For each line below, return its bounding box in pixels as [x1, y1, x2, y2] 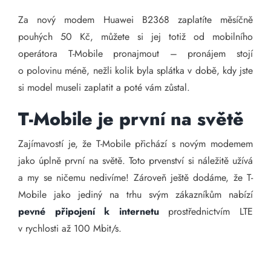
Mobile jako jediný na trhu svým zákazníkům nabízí [18, 188, 253, 201]
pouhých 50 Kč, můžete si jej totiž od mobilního [18, 30, 253, 44]
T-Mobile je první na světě [18, 106, 244, 132]
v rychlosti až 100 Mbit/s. [18, 221, 122, 235]
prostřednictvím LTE [158, 204, 253, 218]
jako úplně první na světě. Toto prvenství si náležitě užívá [18, 154, 253, 168]
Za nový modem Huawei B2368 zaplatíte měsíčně [18, 13, 253, 27]
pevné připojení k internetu [18, 204, 159, 218]
